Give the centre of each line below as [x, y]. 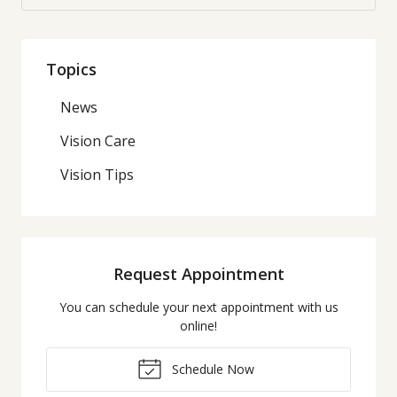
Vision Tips [97, 174]
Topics [71, 69]
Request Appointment [198, 273]
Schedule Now [211, 369]
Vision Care [98, 140]
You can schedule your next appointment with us [198, 307]
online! [198, 325]
